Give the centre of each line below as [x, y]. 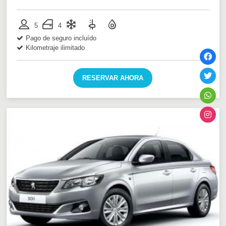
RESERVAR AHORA [113, 78]
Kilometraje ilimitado [55, 47]
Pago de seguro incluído [61, 38]
